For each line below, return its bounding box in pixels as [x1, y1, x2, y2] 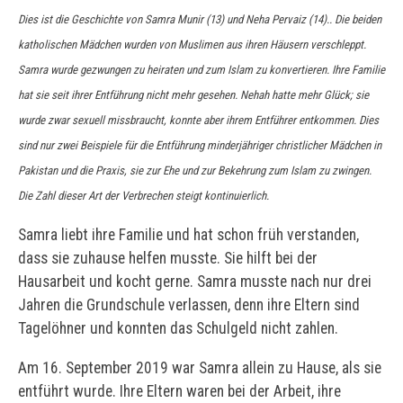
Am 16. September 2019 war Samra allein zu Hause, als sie [18, 358, 381, 377]
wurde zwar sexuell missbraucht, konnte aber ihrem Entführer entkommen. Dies [18, 112, 379, 127]
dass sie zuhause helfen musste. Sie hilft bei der [18, 249, 318, 268]
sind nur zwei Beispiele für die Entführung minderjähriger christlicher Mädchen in [18, 138, 381, 152]
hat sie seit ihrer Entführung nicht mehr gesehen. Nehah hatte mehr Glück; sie [18, 87, 369, 102]
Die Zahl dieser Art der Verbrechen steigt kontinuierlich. [18, 188, 269, 202]
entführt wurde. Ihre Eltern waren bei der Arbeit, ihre [18, 381, 341, 400]
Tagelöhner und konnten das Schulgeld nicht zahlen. [18, 319, 338, 338]
